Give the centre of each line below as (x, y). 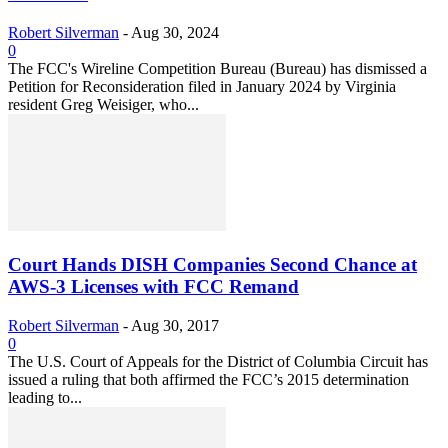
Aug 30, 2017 (175, 325)
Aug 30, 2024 (175, 33)
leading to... (45, 397)
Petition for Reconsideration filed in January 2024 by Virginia (202, 87)
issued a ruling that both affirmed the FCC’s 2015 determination (208, 379)
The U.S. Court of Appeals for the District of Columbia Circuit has (218, 361)
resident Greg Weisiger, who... (103, 105)
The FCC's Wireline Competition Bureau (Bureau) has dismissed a (217, 69)
